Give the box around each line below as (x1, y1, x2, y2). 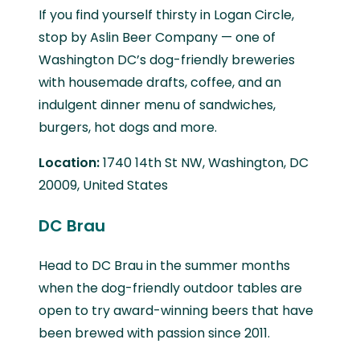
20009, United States (39, 175, 168, 194)
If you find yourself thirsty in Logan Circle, (39, 5, 294, 24)
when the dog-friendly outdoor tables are (39, 278, 302, 297)
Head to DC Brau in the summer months (39, 256, 290, 275)
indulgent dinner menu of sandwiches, (39, 95, 276, 114)
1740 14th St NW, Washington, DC (103, 153, 309, 172)
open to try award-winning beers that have (39, 301, 313, 320)
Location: (39, 153, 103, 172)
